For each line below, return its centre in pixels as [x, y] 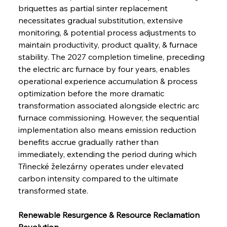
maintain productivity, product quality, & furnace [109, 44]
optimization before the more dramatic [92, 93]
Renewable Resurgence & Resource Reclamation [110, 215]
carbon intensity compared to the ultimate [99, 178]
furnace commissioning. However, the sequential [109, 117]
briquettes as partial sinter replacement [94, 8]
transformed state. [53, 190]
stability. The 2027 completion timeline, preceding [112, 56]
